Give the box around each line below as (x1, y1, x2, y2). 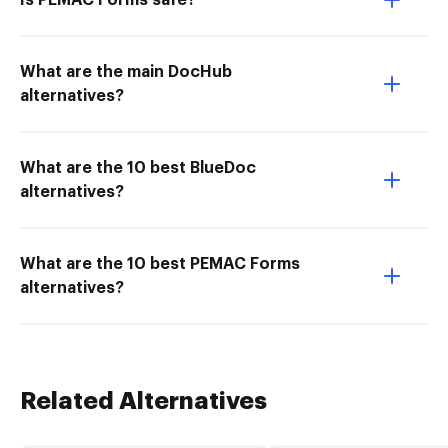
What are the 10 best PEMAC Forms (20, 256, 300, 272)
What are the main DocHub (20, 64, 232, 80)
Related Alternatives (20, 389, 267, 413)
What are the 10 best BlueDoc (20, 160, 256, 176)
